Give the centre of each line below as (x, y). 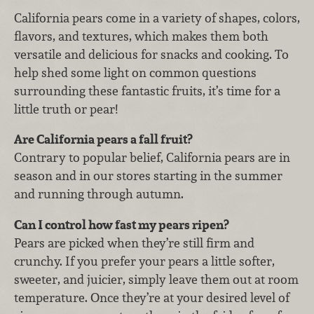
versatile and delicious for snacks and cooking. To (151, 54)
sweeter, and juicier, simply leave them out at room (156, 279)
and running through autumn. (99, 194)
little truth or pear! (66, 109)
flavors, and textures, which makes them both (141, 36)
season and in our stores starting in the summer (148, 176)
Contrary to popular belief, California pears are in (152, 158)
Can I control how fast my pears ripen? (122, 224)
